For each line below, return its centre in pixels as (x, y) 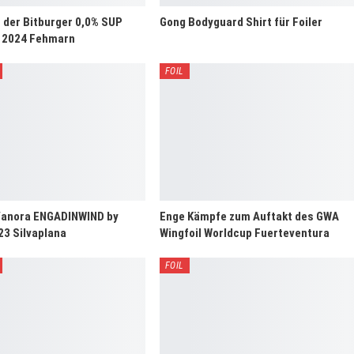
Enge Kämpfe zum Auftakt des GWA (249, 217)
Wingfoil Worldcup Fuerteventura (244, 233)
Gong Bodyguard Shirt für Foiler (241, 22)
